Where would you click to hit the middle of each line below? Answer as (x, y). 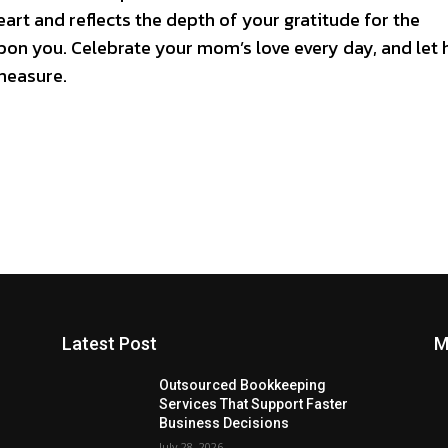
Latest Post (109, 343)
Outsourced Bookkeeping (243, 385)
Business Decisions (224, 423)
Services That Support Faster (254, 404)
